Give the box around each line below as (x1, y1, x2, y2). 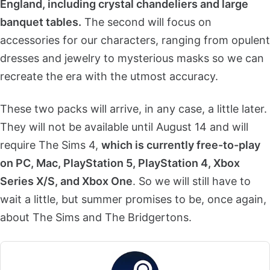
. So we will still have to (133, 174, 251, 187)
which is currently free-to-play (101, 138, 260, 151)
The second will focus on (81, 15, 212, 28)
